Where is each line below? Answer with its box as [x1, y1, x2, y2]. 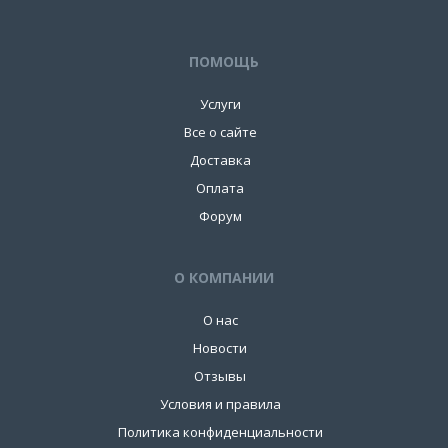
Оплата [196, 179, 244, 197]
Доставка [189, 151, 251, 169]
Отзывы [194, 367, 246, 385]
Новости [193, 339, 247, 357]
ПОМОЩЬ [189, 52, 259, 71]
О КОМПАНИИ [174, 268, 274, 287]
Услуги [199, 95, 241, 113]
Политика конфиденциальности [117, 423, 323, 441]
